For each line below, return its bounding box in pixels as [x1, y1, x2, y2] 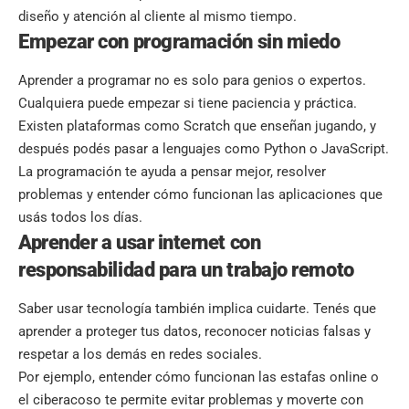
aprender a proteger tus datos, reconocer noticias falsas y [18, 323, 371, 341]
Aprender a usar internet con [18, 231, 261, 255]
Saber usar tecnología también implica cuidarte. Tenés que [18, 300, 376, 318]
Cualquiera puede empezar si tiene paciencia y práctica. [18, 95, 357, 112]
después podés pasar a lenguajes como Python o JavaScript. [18, 141, 389, 158]
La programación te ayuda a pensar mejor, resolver [18, 163, 326, 181]
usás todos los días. [18, 209, 142, 226]
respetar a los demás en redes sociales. [18, 346, 262, 363]
